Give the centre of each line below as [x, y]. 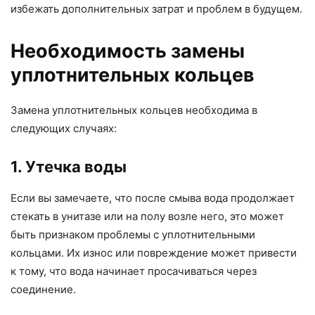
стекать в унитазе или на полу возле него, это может [147, 217]
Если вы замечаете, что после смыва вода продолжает [153, 198]
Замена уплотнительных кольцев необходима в [134, 110]
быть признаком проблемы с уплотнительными [133, 235]
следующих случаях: [64, 129]
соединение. [43, 290]
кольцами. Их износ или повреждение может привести [154, 253]
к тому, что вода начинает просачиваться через [134, 271]
